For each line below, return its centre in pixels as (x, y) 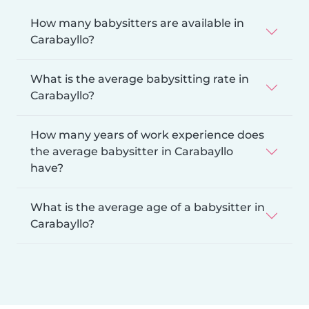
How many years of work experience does (147, 134)
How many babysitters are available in (137, 23)
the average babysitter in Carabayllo (132, 151)
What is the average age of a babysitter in (148, 207)
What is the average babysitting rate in (140, 79)
